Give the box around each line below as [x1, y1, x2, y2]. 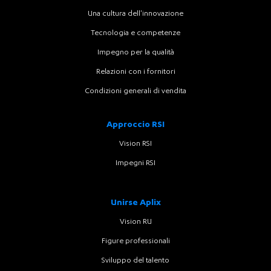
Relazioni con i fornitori [96, 68, 175, 76]
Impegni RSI [116, 159, 155, 168]
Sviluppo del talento [102, 256, 169, 265]
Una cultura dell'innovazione [88, 10, 183, 18]
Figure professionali [101, 237, 170, 246]
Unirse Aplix [110, 198, 161, 208]
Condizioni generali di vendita [85, 87, 186, 96]
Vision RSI [119, 140, 152, 148]
